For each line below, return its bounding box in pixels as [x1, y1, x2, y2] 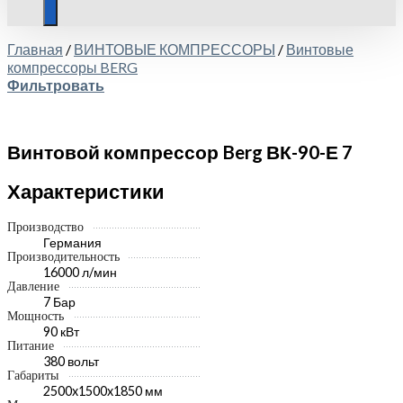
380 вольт [43, 353, 99, 369]
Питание [7, 338, 54, 353]
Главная [7, 40, 63, 58]
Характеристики [7, 179, 165, 203]
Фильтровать [7, 76, 104, 94]
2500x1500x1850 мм [43, 382, 163, 399]
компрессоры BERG [7, 58, 138, 76]
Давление [7, 279, 59, 293]
